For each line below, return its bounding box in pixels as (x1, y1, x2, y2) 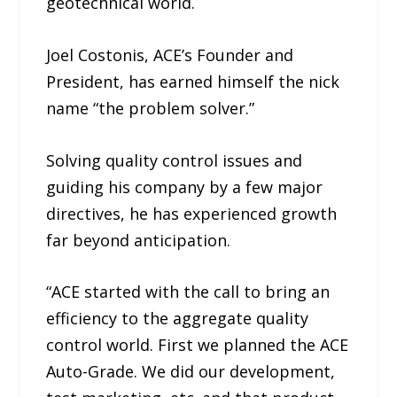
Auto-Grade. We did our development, (46, 361, 336, 383)
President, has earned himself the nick (46, 70, 340, 92)
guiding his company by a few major (46, 175, 323, 198)
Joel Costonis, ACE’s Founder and (46, 43, 294, 66)
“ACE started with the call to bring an (46, 281, 331, 303)
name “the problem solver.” (46, 97, 255, 119)
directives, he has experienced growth (46, 202, 338, 224)
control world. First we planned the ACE (46, 334, 349, 356)
